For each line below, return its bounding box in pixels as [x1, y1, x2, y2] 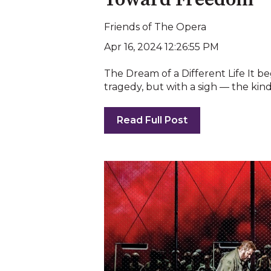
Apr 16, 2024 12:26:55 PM [104, 41, 219, 53]
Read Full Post [117, 114, 188, 126]
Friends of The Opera [104, 21, 206, 33]
